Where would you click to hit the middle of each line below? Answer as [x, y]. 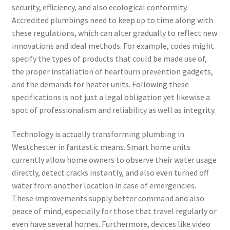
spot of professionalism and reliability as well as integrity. [113, 110]
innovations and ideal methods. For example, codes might [113, 45]
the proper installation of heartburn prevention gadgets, [112, 71]
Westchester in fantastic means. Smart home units [101, 147]
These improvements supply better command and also [108, 198]
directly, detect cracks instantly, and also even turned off [110, 173]
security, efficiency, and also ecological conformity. [100, 7]
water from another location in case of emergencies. [104, 186]
